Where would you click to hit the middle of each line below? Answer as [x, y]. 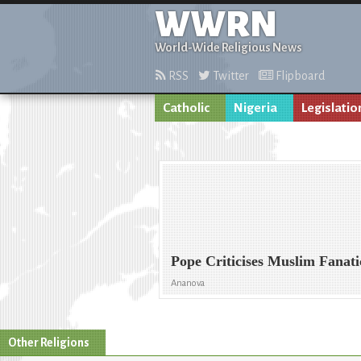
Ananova [188, 284]
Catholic [186, 108]
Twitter [230, 76]
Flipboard [299, 76]
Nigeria [255, 108]
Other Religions [49, 342]
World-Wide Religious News [228, 48]
